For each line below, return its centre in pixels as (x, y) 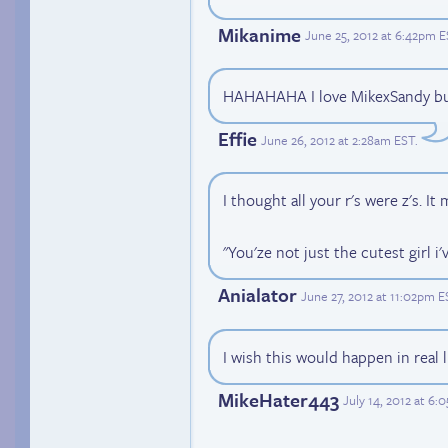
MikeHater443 (278, 399)
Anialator (257, 295)
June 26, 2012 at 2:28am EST (338, 139)
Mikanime (259, 34)
